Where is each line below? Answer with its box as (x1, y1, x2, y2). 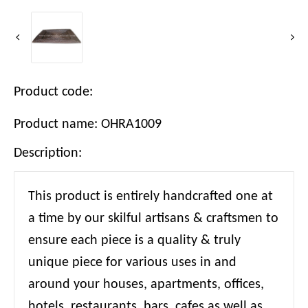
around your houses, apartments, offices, (28, 278, 264, 292)
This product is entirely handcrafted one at (28, 190, 273, 204)
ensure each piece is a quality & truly (28, 234, 241, 248)
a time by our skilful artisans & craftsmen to (28, 212, 278, 226)
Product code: (14, 85, 100, 100)
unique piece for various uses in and (28, 256, 236, 270)
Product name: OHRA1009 (14, 118, 162, 132)
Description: (14, 146, 82, 161)
